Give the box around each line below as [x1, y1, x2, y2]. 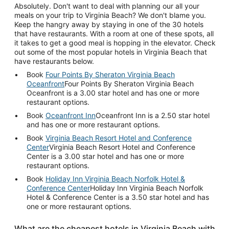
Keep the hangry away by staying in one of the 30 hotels [14, 19, 203, 29]
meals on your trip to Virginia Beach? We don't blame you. [14, 10, 206, 19]
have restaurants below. [14, 56, 94, 65]
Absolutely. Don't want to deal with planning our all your [14, 1, 199, 10]
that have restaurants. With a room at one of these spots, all [14, 29, 214, 38]
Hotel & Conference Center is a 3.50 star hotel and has [27, 192, 209, 201]
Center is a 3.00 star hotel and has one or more [27, 151, 184, 161]
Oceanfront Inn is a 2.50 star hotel [96, 110, 210, 120]
